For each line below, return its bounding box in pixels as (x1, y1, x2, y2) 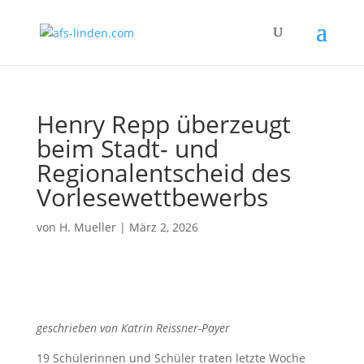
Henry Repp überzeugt (36, 107, 291, 141)
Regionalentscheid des (36, 156, 291, 189)
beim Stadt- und (36, 132, 219, 165)
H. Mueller (58, 219, 116, 235)
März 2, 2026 (128, 219, 198, 235)
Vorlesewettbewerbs (36, 180, 268, 214)
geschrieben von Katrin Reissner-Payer (36, 320, 230, 336)
